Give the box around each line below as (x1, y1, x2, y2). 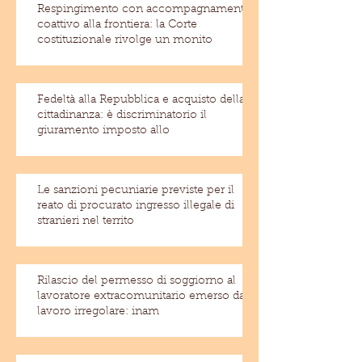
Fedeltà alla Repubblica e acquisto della (37, 95, 245, 106)
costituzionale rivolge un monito (37, 35, 213, 46)
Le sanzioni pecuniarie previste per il (37, 185, 234, 196)
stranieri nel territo (37, 216, 134, 227)
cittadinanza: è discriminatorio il (37, 110, 207, 121)
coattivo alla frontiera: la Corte (37, 19, 197, 31)
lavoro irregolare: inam (37, 306, 159, 318)
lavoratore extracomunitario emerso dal (37, 291, 248, 302)
